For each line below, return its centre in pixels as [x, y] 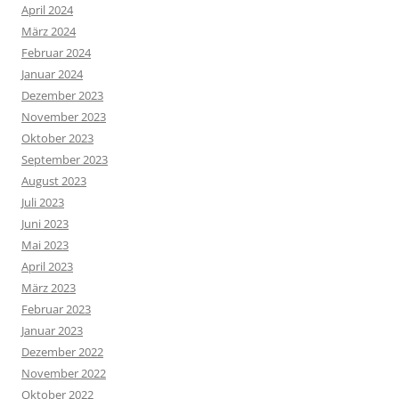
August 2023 [54, 180]
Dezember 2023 [62, 95]
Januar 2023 [52, 330]
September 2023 [65, 159]
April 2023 [47, 266]
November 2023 [64, 116]
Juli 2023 [43, 202]
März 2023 [49, 287]
